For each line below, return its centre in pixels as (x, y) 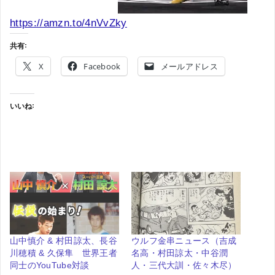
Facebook (102, 67)
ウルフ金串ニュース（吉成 (184, 240)
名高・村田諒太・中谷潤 (180, 253)
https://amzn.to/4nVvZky (68, 23)
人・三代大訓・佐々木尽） (184, 265)
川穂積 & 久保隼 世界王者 (64, 253)
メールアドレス (189, 67)
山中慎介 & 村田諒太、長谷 (64, 240)
